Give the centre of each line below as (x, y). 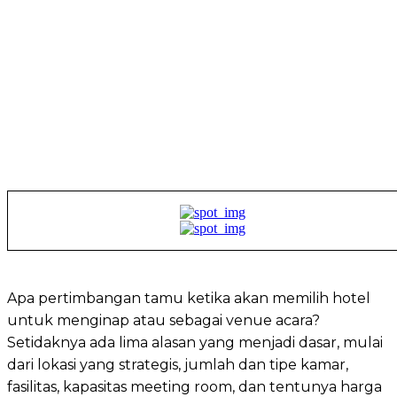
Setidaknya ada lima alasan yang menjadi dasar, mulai (195, 342)
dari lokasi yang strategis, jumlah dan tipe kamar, (178, 364)
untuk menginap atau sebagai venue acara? (163, 320)
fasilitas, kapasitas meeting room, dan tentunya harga (195, 386)
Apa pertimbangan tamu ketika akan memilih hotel (189, 298)
